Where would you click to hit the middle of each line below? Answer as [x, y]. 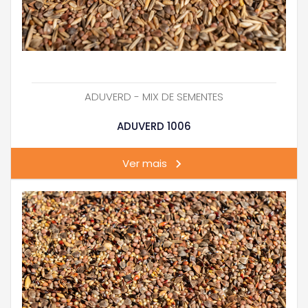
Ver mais [144, 164]
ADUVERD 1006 [154, 126]
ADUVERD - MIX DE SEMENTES [154, 97]
